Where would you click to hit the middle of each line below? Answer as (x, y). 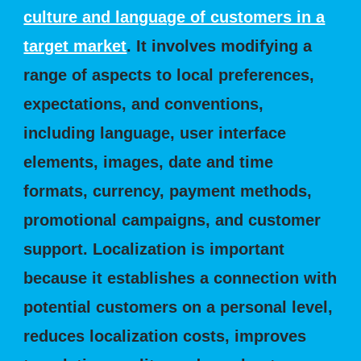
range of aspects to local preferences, (169, 75)
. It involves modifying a (220, 46)
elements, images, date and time (149, 162)
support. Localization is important (154, 249)
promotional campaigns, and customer (172, 220)
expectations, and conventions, (144, 104)
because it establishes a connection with (180, 278)
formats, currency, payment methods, (168, 191)
